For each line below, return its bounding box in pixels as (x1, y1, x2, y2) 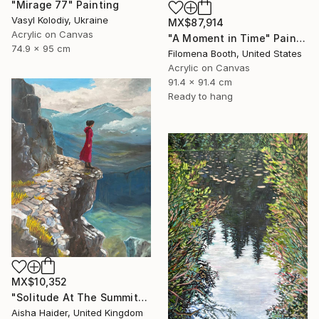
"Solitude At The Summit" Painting (137, 291, 147, 304)
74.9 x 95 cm (11, 43, 70, 55)
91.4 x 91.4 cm (168, 76, 232, 88)
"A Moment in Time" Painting (296, 32, 305, 45)
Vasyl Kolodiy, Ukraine (11, 14, 108, 26)
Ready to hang (168, 90, 233, 103)
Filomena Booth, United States (168, 48, 302, 60)
